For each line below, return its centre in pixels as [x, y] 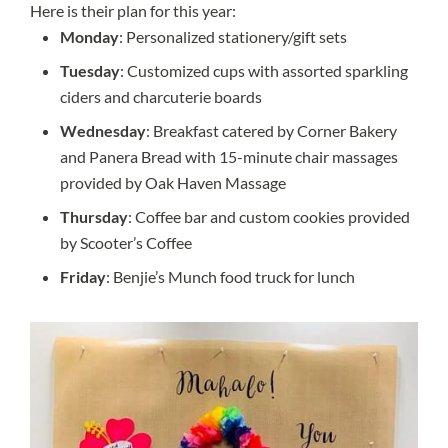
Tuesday [90, 71]
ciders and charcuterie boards [161, 97]
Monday [89, 37]
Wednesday [103, 131]
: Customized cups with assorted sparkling [264, 71]
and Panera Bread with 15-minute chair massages [229, 157]
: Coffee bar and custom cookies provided [269, 217]
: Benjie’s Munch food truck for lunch [230, 277]
